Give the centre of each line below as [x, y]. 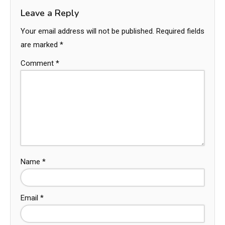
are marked [40, 44]
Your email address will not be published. [87, 31]
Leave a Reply [50, 13]
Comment [38, 63]
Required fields [180, 31]
